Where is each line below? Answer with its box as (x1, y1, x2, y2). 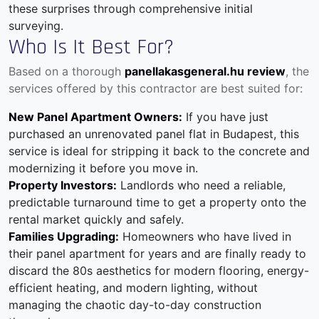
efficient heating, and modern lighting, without (9, 281, 258, 296)
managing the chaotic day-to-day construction (9, 298, 261, 313)
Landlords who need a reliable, (117, 178, 286, 193)
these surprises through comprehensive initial (9, 1, 253, 16)
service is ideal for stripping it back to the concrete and (9, 144, 310, 159)
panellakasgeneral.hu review (125, 64, 286, 79)
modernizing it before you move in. (9, 161, 198, 176)
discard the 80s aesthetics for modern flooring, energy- (9, 263, 309, 278)
